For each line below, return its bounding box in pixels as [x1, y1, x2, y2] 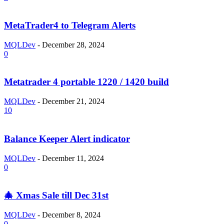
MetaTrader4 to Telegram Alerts [4, 20, 135, 31]
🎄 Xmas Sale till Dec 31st [4, 190, 108, 201]
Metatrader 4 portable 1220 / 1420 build [4, 76, 169, 87]
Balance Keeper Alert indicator [4, 133, 130, 144]
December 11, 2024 [42, 153, 104, 162]
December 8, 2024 [42, 210, 100, 219]
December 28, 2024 [42, 40, 104, 49]
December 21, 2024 [42, 97, 104, 106]
